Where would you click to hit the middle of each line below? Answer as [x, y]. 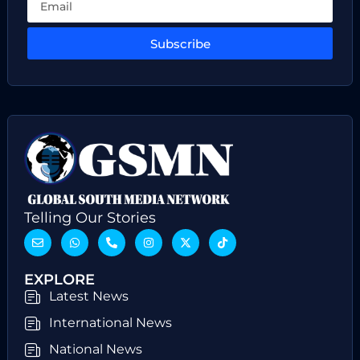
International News [111, 323]
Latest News [89, 297]
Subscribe [180, 43]
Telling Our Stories [90, 218]
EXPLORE [59, 280]
